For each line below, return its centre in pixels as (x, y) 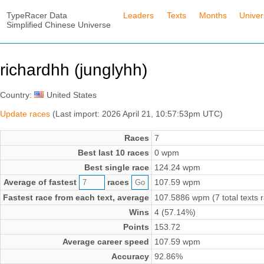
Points (136, 227)
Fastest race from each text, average (76, 198)
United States (72, 95)
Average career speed (106, 242)
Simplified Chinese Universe (58, 24)
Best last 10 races (113, 153)
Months (213, 15)
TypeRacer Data (37, 15)
